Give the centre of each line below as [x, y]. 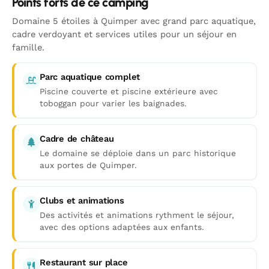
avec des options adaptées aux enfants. [122, 227]
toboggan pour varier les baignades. [113, 103]
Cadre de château [77, 139]
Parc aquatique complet [90, 77]
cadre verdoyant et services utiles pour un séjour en [124, 34]
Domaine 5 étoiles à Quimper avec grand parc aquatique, [134, 21]
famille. [28, 47]
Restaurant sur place [84, 262]
